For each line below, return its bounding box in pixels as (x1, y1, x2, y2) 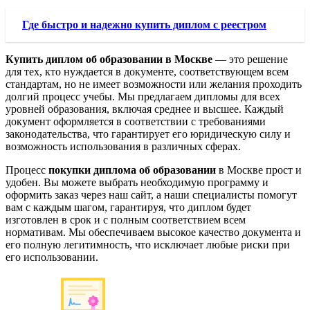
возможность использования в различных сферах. (6, 140, 241, 153)
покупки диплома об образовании (48, 164, 216, 176)
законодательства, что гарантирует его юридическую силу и (6, 128, 291, 140)
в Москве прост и (216, 164, 302, 176)
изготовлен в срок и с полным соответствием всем (6, 214, 246, 226)
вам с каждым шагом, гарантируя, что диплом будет (6, 201, 251, 214)
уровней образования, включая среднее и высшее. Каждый (6, 103, 284, 116)
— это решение (212, 53, 288, 66)
